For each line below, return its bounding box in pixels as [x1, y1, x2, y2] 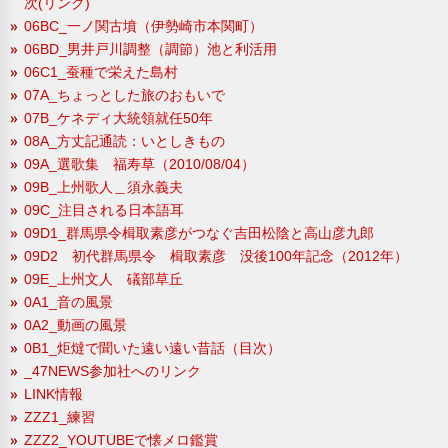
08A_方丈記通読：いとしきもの [24, 132, 225, 149]
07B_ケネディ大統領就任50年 [24, 109, 213, 126]
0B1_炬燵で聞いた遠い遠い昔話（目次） [24, 339, 281, 356]
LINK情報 [24, 385, 83, 402]
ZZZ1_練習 [24, 408, 95, 425]
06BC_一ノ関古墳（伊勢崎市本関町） [24, 17, 263, 34]
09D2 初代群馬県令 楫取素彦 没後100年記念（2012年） [24, 247, 408, 264]
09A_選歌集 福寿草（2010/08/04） [24, 155, 255, 172]
